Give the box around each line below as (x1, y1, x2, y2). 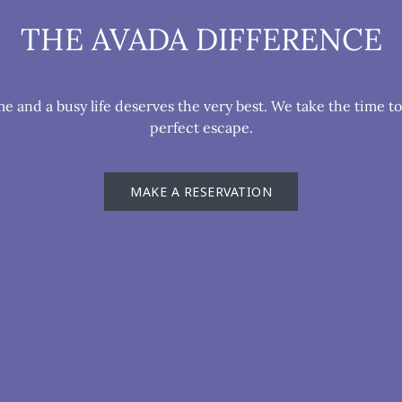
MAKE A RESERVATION (130, 182, 272, 200)
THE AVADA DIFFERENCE (20, 19, 382, 58)
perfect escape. (149, 118, 253, 136)
